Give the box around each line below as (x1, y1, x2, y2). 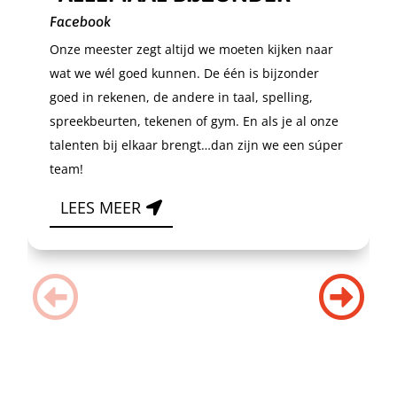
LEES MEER (60, 197, 142, 219)
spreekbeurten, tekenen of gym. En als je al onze (49, 113, 339, 129)
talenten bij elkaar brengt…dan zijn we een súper (49, 136, 343, 153)
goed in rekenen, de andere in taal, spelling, (49, 89, 313, 105)
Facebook (49, 13, 111, 29)
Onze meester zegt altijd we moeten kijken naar (49, 41, 333, 58)
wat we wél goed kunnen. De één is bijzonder (49, 65, 319, 82)
